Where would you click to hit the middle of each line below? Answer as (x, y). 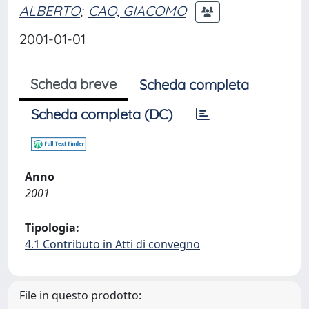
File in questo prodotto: (80, 295)
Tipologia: (52, 228)
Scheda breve (73, 84)
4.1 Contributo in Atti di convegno (112, 244)
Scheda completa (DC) (102, 114)
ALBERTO (50, 10)
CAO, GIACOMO (137, 10)
